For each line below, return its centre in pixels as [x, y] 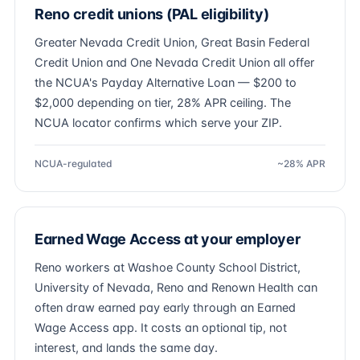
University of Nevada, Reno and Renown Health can [176, 288]
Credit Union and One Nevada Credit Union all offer [174, 63]
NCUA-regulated [74, 164]
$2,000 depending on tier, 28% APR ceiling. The [163, 103]
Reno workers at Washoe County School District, [168, 268]
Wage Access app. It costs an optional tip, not [161, 328]
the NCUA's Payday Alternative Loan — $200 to [166, 83]
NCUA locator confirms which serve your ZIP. [158, 123]
